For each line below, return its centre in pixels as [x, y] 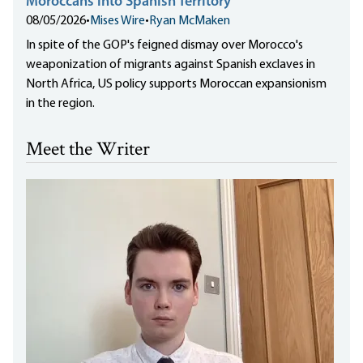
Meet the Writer [88, 151]
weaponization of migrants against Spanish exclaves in [171, 65]
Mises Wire [117, 21]
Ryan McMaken [190, 21]
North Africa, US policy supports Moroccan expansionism [176, 85]
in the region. [62, 104]
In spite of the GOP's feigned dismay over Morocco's [164, 46]
